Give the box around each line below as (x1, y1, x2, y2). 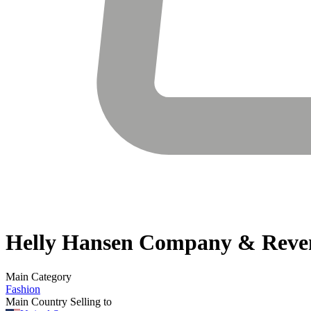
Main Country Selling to (6, 295, 112, 308)
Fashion (6, 283, 40, 295)
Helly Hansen (6, 230, 133, 255)
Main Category (6, 270, 72, 283)
